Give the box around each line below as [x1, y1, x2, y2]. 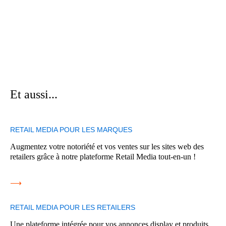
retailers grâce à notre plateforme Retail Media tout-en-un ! [10, 152, 196, 161]
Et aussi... [10, 88, 58, 101]
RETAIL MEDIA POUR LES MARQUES [10, 126, 132, 134]
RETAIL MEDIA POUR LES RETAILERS [10, 203, 135, 212]
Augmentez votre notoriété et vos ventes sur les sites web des [10, 142, 204, 151]
